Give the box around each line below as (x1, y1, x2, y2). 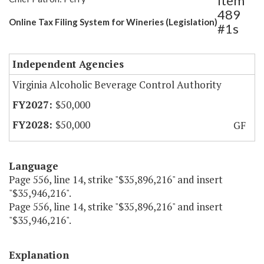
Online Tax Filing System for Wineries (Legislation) (9, 16, 217, 28)
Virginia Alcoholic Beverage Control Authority (12, 78, 222, 92)
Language (9, 159, 58, 173)
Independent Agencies (12, 57, 124, 71)
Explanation (9, 248, 69, 262)
